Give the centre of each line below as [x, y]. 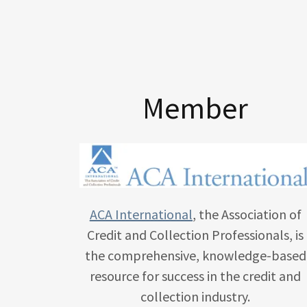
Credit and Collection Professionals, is [196, 234]
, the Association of [247, 214]
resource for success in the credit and [196, 275]
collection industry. [196, 296]
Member [196, 108]
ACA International [141, 214]
